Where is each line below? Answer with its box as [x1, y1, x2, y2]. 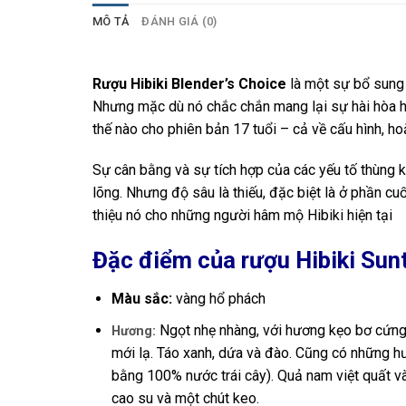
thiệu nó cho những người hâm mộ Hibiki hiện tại [92, 207, 392, 225]
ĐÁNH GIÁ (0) [141, 14, 217, 28]
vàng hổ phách [175, 289, 266, 307]
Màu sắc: [111, 289, 176, 307]
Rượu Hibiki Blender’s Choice [92, 74, 286, 92]
